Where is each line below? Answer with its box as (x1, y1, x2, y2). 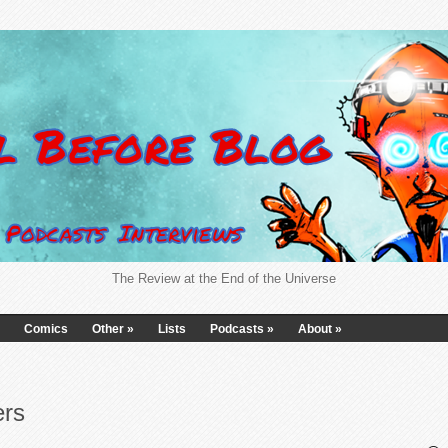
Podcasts (210, 322, 264, 336)
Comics (24, 322, 68, 336)
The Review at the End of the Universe (112, 271, 336, 286)
